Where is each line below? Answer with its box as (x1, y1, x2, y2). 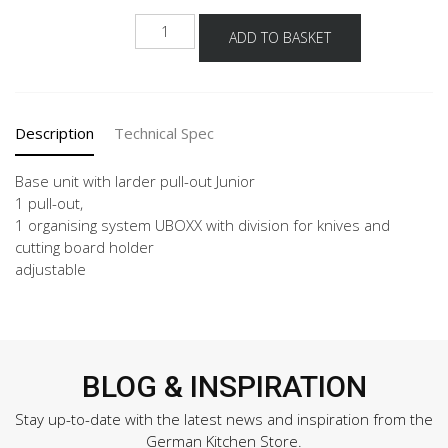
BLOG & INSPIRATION (81, 368, 367, 404)
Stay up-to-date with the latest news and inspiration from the (15, 408, 433, 429)
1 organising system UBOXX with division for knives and (15, 214, 390, 235)
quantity (134, 35, 197, 56)
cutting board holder (15, 236, 154, 257)
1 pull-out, (15, 192, 83, 213)
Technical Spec (114, 122, 214, 143)
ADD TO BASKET (229, 27, 331, 47)
